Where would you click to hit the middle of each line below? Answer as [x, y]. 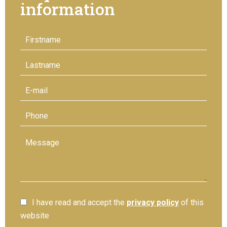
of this [191, 202]
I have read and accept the [79, 202]
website [35, 216]
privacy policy [153, 202]
